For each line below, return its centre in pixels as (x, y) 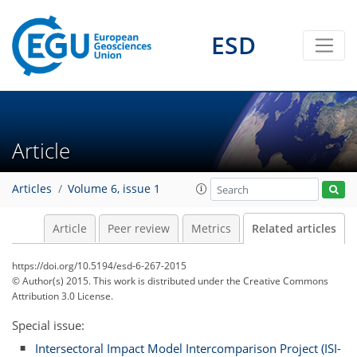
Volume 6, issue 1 (114, 189)
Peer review (139, 229)
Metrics (211, 229)
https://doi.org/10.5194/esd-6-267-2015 (99, 266)
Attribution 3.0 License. (63, 296)
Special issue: (48, 325)
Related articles (294, 229)
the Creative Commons (277, 281)
